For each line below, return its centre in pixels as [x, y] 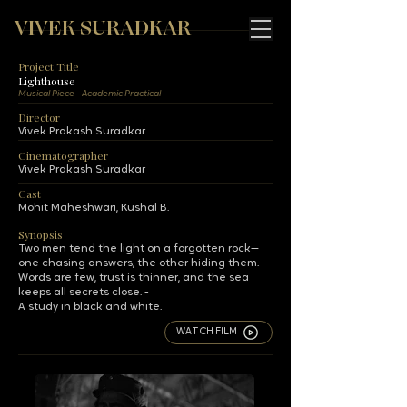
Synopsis [40, 234]
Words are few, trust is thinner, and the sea [134, 278]
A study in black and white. [90, 307]
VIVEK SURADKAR [103, 28]
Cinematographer [63, 155]
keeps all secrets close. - [84, 293]
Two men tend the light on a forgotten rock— [139, 249]
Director [39, 117]
